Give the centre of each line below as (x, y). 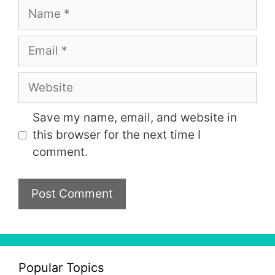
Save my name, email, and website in (134, 118)
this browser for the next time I (116, 135)
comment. (60, 152)
